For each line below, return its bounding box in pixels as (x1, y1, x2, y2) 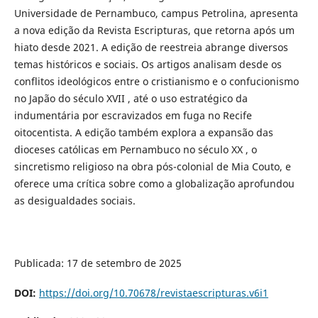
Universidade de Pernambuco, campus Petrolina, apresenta (13, 6, 298, 20)
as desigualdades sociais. (13, 193, 136, 207)
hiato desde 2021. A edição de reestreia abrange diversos (13, 40, 288, 54)
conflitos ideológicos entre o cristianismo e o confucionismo (13, 74, 299, 88)
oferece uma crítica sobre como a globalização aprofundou (13, 176, 295, 190)
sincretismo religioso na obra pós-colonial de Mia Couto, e (13, 159, 291, 173)
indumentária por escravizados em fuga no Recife (13, 108, 252, 122)
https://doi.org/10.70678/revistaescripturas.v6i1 (38, 286, 268, 300)
